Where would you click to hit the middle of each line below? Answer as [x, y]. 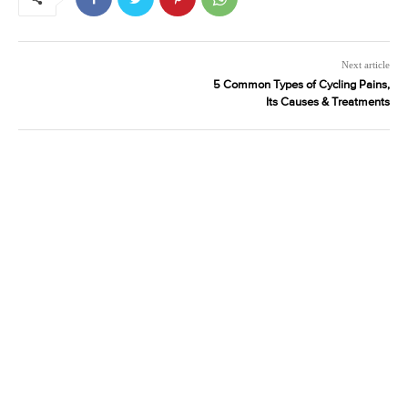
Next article [365, 65]
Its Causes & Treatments [327, 103]
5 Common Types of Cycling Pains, [301, 86]
